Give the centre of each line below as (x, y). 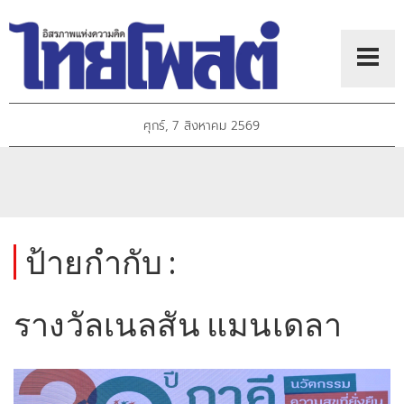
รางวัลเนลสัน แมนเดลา (178, 324)
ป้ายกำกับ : (101, 262)
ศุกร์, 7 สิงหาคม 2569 (202, 126)
